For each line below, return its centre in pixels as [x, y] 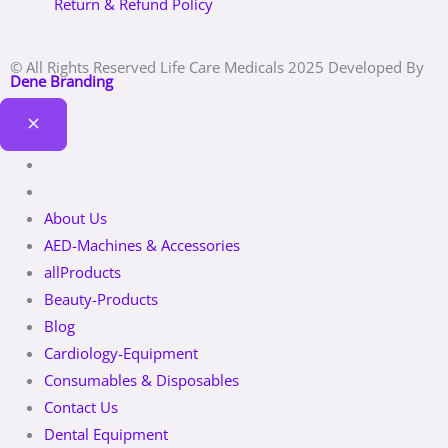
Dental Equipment [105, 433]
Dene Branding [61, 80]
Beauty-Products [100, 298]
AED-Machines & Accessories [141, 244]
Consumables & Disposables [141, 379]
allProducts [82, 271]
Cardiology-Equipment [120, 352]
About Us [75, 217]
